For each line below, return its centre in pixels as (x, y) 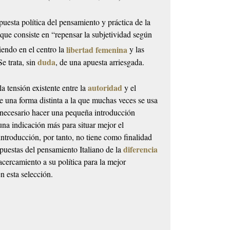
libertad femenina (97, 49)
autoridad (105, 87)
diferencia (141, 149)
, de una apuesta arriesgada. (100, 62)
